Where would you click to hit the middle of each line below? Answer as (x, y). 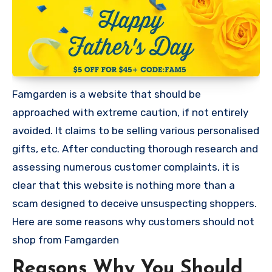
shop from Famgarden (66, 240)
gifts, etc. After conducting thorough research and (135, 148)
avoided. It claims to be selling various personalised (136, 130)
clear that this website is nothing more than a (124, 185)
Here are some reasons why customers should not (133, 221)
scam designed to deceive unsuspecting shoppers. (134, 203)
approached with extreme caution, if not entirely (130, 112)
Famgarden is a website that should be (107, 94)
